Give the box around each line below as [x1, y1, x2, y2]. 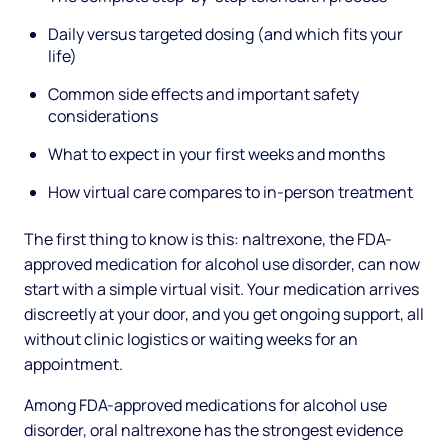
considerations [48, 105, 158, 128]
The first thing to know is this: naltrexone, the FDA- [24, 228, 392, 251]
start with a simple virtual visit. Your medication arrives [24, 278, 419, 301]
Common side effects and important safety [48, 83, 359, 106]
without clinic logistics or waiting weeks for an [24, 328, 358, 351]
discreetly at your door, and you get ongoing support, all [24, 303, 424, 326]
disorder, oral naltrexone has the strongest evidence [24, 419, 403, 442]
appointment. [24, 353, 123, 376]
